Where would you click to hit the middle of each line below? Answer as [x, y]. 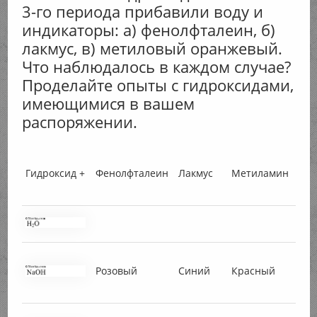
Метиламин [260, 173]
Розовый [116, 271]
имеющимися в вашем [108, 104]
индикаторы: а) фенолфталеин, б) [148, 30]
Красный [253, 271]
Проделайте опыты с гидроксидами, [157, 85]
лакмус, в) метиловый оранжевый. [152, 48]
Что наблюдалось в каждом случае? [156, 67]
